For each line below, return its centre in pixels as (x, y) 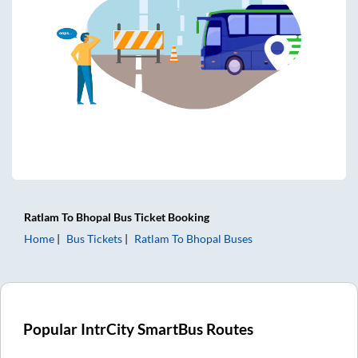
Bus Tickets (94, 238)
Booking (187, 217)
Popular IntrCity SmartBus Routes (139, 329)
